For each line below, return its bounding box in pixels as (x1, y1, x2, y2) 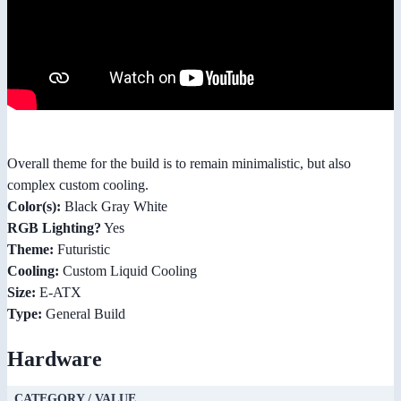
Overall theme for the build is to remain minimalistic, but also (7, 156, 351, 172)
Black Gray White (61, 199, 167, 215)
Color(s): (7, 199, 61, 215)
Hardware (7, 347, 102, 371)
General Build (42, 306, 125, 322)
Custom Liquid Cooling (59, 263, 197, 279)
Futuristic (54, 242, 110, 258)
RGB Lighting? (7, 220, 101, 236)
